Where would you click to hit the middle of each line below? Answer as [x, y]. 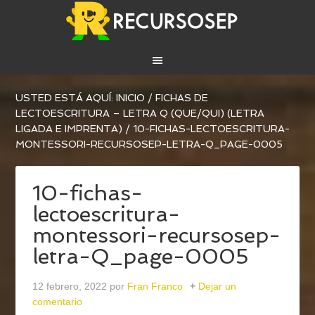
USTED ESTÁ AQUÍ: [66, 98]
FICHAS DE [182, 98]
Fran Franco [155, 287]
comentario [58, 302]
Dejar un [218, 287]
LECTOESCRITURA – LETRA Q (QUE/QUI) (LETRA [140, 114]
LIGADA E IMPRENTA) [69, 129]
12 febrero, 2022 [70, 287]
